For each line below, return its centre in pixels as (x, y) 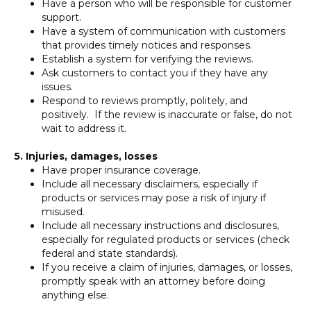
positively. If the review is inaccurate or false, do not (167, 115)
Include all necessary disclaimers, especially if (150, 184)
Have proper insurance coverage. (123, 170)
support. (61, 17)
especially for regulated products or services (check (166, 239)
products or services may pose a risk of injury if (154, 198)
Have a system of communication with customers (163, 31)
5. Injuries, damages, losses (86, 156)
